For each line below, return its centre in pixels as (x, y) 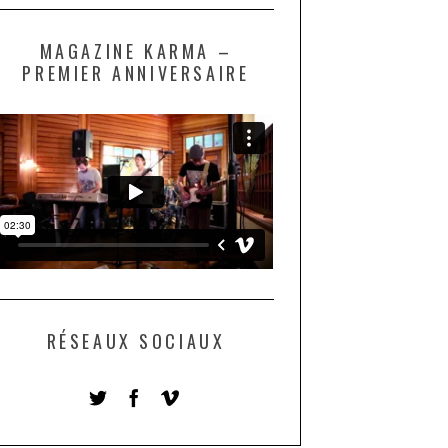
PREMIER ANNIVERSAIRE (136, 73)
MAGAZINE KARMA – (136, 51)
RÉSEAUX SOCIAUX (136, 341)
